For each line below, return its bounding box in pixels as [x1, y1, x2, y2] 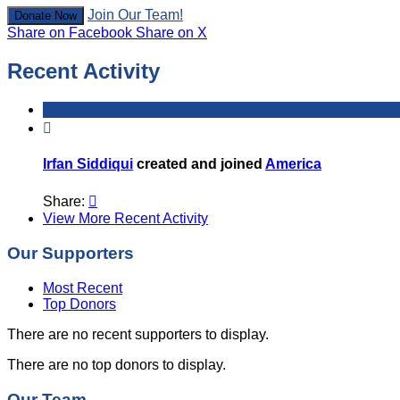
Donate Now [14, 9, 77, 23]
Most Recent [43, 279, 122, 296]
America [265, 156, 321, 172]
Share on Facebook [7, 25, 132, 41]
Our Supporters [7, 244, 134, 263]
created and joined [133, 156, 265, 172]
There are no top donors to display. [7, 356, 226, 372]
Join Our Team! [87, 7, 183, 23]
